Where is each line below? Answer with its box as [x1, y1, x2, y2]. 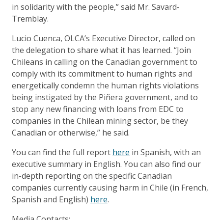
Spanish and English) [12, 193, 90, 205]
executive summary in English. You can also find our [12, 158, 201, 169]
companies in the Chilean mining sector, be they [12, 115, 188, 126]
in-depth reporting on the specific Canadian [12, 170, 172, 181]
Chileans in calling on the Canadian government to [12, 56, 197, 67]
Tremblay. [12, 13, 49, 24]
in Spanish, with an [130, 146, 201, 158]
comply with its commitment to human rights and [12, 68, 192, 79]
